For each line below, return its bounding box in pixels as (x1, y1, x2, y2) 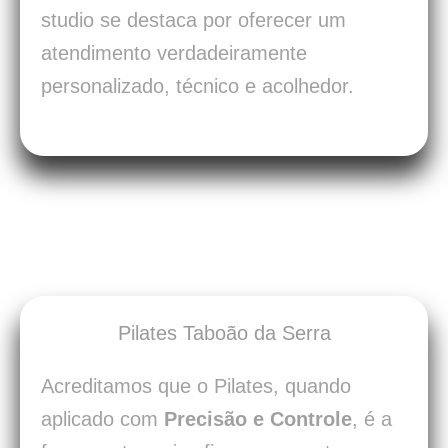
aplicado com (41, 408, 164, 431)
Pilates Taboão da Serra (117, 322, 331, 345)
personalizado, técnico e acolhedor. (41, 75, 354, 98)
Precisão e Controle (164, 408, 352, 431)
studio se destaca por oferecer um (41, 9, 346, 32)
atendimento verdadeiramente (41, 42, 307, 65)
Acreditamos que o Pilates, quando (41, 375, 351, 398)
